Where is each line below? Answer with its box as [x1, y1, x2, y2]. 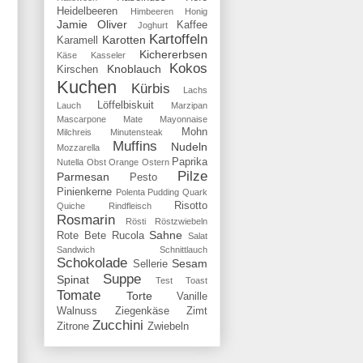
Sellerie [132, 258, 168, 270]
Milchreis [57, 126, 92, 137]
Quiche [57, 200, 85, 211]
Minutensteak [110, 126, 163, 137]
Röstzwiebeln [155, 216, 207, 226]
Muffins [112, 138, 157, 154]
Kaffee [177, 19, 208, 31]
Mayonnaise [160, 113, 207, 124]
